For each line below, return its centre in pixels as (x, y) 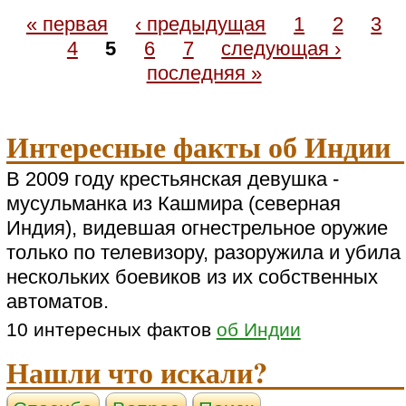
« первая (67, 24)
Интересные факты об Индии (198, 147)
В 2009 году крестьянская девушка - (172, 179)
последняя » (204, 72)
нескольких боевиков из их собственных (192, 276)
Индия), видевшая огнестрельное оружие (197, 227)
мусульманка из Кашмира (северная (173, 203)
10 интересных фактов (111, 329)
